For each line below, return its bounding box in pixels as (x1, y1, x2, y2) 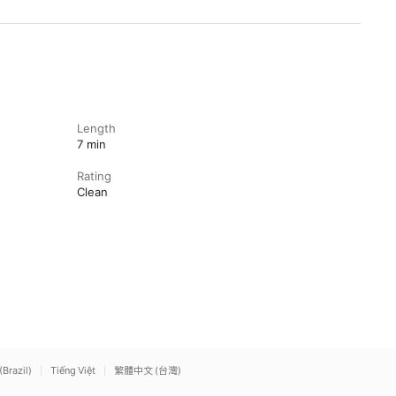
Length (76, 121, 116, 135)
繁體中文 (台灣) (114, 364, 181, 377)
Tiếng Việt (50, 364, 95, 377)
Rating (76, 169, 111, 183)
